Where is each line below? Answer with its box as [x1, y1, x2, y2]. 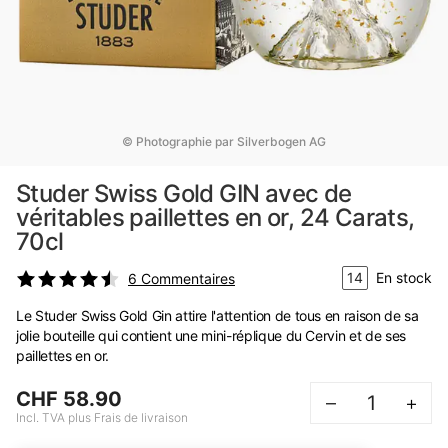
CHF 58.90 [16, 387, 122, 411]
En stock [376, 269, 432, 286]
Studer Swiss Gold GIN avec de [16, 179, 352, 208]
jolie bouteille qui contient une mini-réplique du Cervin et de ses [16, 327, 406, 344]
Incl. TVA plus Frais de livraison [16, 410, 188, 425]
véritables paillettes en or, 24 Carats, [16, 203, 415, 232]
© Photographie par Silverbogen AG [122, 134, 326, 149]
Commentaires [141, 270, 235, 287]
